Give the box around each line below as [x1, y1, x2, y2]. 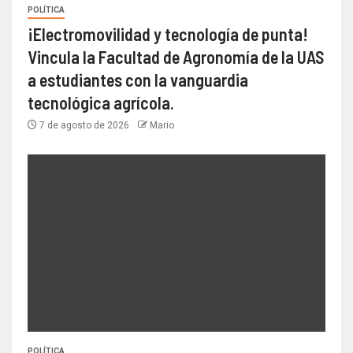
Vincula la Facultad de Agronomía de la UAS [28, 46, 324, 68]
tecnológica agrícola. [28, 92, 174, 113]
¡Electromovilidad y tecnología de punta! [28, 24, 308, 45]
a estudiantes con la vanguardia [28, 69, 248, 91]
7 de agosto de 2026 [37, 120, 132, 132]
